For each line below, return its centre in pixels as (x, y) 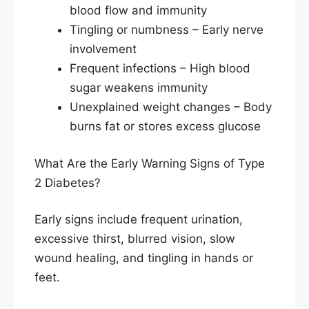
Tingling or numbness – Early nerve (167, 30)
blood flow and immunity (138, 11)
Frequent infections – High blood (160, 69)
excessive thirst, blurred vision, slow (135, 239)
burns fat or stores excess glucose (165, 127)
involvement (103, 49)
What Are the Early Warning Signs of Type (150, 163)
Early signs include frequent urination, (139, 220)
